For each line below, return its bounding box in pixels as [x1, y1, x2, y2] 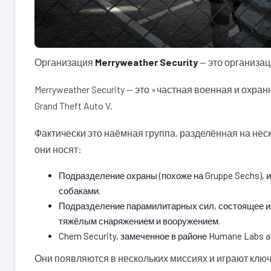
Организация [34, 56, 95, 68]
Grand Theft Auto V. [34, 100, 113, 111]
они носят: [34, 143, 82, 155]
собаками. [59, 185, 100, 196]
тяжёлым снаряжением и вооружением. [59, 215, 220, 226]
